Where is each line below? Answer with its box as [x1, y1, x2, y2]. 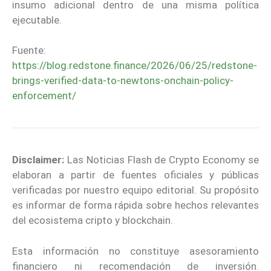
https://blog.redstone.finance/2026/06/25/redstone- [12, 59, 257, 72]
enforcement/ [12, 90, 76, 102]
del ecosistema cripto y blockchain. [12, 214, 173, 227]
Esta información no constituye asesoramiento [12, 244, 259, 257]
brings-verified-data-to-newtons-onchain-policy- [12, 74, 233, 87]
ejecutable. [12, 13, 62, 26]
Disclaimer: [12, 154, 67, 166]
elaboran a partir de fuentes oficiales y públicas [12, 169, 259, 181]
